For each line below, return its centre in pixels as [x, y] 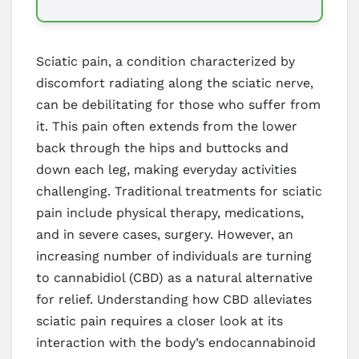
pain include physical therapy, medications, [170, 212]
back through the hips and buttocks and [162, 147]
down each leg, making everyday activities [166, 169]
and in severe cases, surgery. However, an [165, 234]
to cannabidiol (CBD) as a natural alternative [174, 277]
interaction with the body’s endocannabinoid [176, 342]
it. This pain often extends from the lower [167, 126]
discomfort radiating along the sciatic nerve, [175, 83]
